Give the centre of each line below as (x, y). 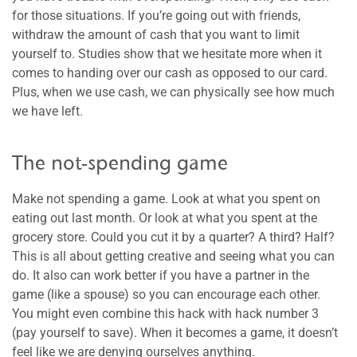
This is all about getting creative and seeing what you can (173, 256)
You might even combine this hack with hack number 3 (165, 313)
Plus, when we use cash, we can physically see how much (173, 92)
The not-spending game (120, 163)
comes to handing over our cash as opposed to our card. (170, 73)
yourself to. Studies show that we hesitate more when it (167, 53)
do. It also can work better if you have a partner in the (161, 275)
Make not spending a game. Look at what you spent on (166, 198)
